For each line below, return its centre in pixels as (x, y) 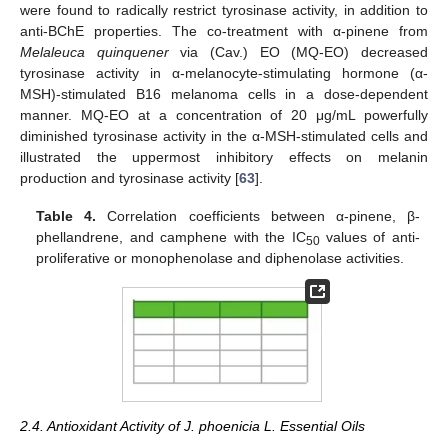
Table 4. (66, 216)
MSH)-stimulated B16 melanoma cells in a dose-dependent (224, 94)
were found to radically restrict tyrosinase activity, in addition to (224, 10)
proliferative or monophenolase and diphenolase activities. (220, 258)
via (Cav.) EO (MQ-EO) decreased (298, 52)
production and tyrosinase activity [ (129, 178)
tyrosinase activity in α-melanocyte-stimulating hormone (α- (224, 73)
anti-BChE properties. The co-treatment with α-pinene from (224, 31)
